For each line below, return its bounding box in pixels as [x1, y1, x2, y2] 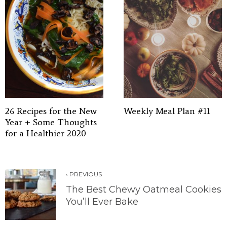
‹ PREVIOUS [66, 170, 102, 178]
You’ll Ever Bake [66, 196, 138, 207]
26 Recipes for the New [5, 105, 97, 117]
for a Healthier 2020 [5, 127, 86, 139]
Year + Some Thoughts [5, 116, 97, 128]
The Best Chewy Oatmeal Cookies [66, 183, 221, 195]
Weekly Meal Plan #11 [124, 105, 210, 117]
